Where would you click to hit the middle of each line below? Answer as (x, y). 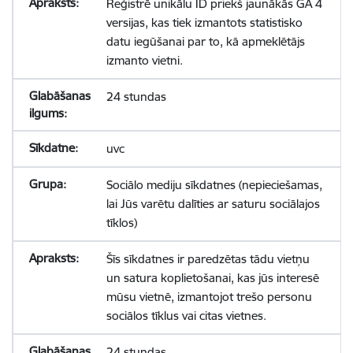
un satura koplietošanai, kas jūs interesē (212, 278)
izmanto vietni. (144, 60)
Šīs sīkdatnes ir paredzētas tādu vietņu (208, 259)
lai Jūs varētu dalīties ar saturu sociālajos (213, 204)
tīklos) (121, 223)
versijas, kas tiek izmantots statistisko (204, 22)
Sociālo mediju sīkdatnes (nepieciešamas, (214, 185)
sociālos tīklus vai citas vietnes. (186, 316)
